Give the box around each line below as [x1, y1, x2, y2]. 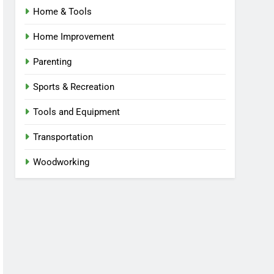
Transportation [33, 131, 94, 143]
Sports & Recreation [33, 81, 115, 92]
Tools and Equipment [33, 106, 120, 117]
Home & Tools [33, 6, 92, 17]
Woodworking [33, 157, 90, 168]
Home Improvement [33, 31, 115, 42]
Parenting [33, 56, 72, 67]
